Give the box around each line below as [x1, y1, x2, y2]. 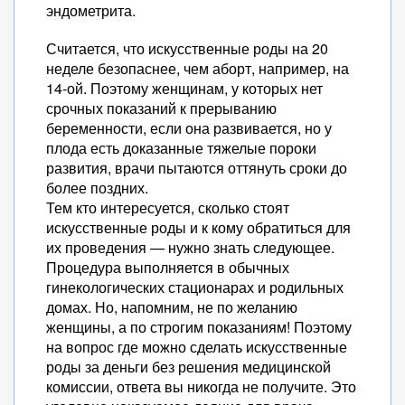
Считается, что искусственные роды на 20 [46, 38, 328, 59]
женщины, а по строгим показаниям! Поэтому [46, 316, 352, 337]
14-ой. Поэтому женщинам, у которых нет [46, 78, 323, 99]
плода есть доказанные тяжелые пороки [46, 137, 316, 158]
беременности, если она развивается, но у [46, 118, 332, 138]
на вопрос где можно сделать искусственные [46, 336, 347, 357]
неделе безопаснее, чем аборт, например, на [46, 58, 349, 79]
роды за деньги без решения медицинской [46, 356, 331, 377]
